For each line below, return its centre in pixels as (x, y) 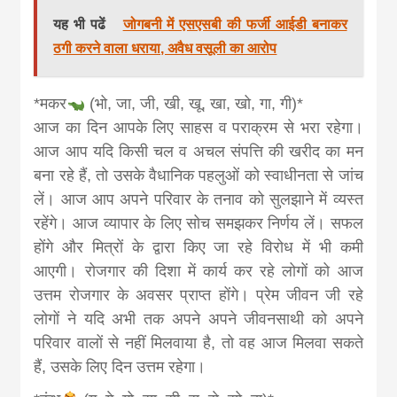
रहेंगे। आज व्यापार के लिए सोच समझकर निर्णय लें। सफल (198, 223)
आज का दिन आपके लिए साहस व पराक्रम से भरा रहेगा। (198, 127)
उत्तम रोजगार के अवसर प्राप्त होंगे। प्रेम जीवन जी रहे (198, 295)
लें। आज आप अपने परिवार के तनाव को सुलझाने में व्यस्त (198, 199)
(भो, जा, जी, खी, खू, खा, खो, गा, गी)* (194, 103)
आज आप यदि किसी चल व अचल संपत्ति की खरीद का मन (198, 151)
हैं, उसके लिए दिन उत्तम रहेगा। (120, 366)
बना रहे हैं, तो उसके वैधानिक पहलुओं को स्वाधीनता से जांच (198, 175)
